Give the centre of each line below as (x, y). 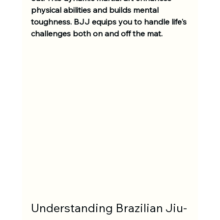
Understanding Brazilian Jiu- (109, 207)
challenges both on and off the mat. (97, 34)
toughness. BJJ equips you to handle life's (110, 22)
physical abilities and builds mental (96, 10)
